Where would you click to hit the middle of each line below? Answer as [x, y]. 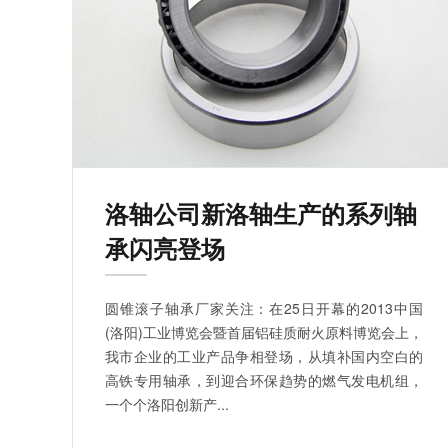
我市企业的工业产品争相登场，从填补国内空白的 [264, 356]
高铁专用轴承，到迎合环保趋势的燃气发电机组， [264, 380]
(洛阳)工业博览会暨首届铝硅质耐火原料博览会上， [264, 332]
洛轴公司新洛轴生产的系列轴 [261, 213]
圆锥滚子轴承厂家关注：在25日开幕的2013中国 [264, 308]
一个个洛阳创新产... [167, 404]
